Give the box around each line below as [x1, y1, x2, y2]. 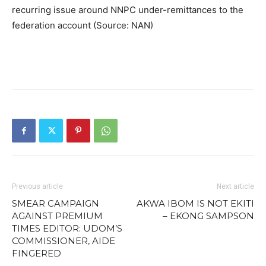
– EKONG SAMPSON [163, 210, 254, 221]
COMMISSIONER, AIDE [12, 235, 115, 246]
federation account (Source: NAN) [12, 20, 153, 31]
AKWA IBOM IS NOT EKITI [137, 198, 254, 209]
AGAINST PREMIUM [12, 210, 103, 221]
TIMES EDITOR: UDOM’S [12, 223, 122, 234]
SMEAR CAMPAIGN [12, 198, 99, 209]
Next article [217, 182, 254, 191]
